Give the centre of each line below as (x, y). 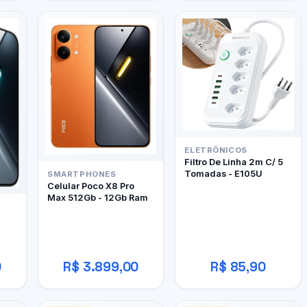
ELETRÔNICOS (216, 150)
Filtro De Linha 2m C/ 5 (234, 161)
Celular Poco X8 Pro (91, 185)
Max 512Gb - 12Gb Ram (98, 197)
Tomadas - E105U (224, 173)
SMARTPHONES (82, 174)
